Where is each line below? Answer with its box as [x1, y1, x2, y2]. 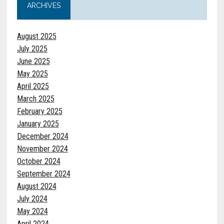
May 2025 [16, 68, 48, 78]
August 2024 [16, 181, 56, 191]
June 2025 [16, 56, 50, 66]
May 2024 [16, 206, 48, 216]
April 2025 [16, 81, 49, 91]
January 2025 [16, 118, 59, 128]
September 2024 [16, 168, 70, 178]
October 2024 [16, 156, 60, 166]
